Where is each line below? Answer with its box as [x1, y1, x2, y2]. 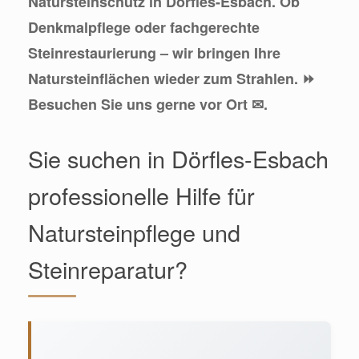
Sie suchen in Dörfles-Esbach [28, 142, 329, 175]
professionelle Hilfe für [28, 179, 255, 212]
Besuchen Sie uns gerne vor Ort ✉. [28, 94, 268, 115]
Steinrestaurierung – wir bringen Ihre [28, 42, 280, 64]
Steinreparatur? [28, 252, 188, 286]
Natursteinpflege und [28, 216, 240, 249]
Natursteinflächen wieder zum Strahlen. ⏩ [28, 68, 315, 90]
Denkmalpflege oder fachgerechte [28, 17, 260, 38]
